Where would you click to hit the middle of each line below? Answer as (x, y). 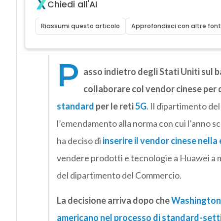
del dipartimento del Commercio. (119, 175)
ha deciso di (79, 141)
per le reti (114, 106)
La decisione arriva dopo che (114, 201)
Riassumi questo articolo (81, 26)
